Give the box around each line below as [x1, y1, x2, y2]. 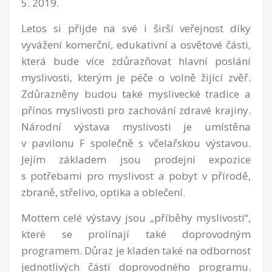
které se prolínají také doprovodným [21, 226, 251, 241]
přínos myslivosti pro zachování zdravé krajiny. [21, 103, 251, 117]
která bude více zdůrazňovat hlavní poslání [21, 53, 251, 68]
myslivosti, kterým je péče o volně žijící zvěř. [21, 70, 251, 84]
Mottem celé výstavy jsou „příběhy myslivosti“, [21, 210, 251, 225]
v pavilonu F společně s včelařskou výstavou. [21, 135, 251, 150]
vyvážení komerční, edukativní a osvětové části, [21, 37, 251, 52]
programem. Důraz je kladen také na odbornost [21, 243, 251, 257]
